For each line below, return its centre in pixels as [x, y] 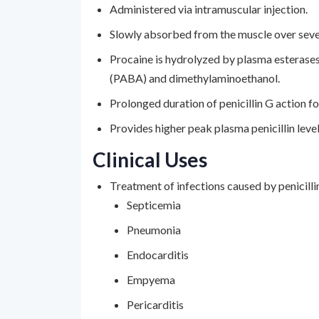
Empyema [151, 279]
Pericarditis [155, 304]
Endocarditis [158, 255]
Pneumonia [154, 230]
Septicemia [154, 205]
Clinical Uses [150, 159]
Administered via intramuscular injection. [209, 9]
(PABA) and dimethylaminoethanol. [195, 78]
